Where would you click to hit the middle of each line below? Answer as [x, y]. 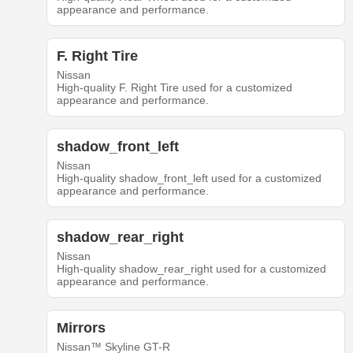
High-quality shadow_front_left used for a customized [189, 178]
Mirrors [81, 328]
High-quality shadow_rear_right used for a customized [191, 269]
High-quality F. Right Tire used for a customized [174, 88]
